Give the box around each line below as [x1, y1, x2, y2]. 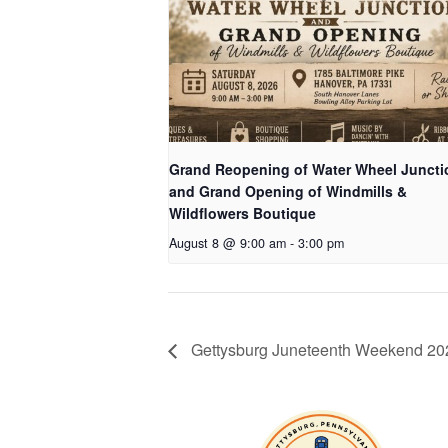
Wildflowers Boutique [169, 202, 316, 223]
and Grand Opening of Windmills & [169, 180, 407, 201]
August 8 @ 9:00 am [169, 233, 286, 252]
